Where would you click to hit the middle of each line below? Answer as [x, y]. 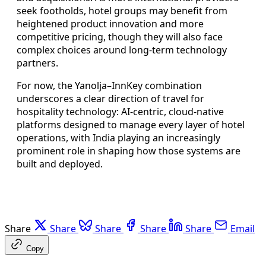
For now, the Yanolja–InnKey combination [109, 85]
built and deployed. [60, 164]
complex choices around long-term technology [122, 50]
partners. [37, 63]
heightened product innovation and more [110, 23]
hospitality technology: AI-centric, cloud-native [120, 111]
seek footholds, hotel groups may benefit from [122, 10]
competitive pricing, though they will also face [120, 37]
